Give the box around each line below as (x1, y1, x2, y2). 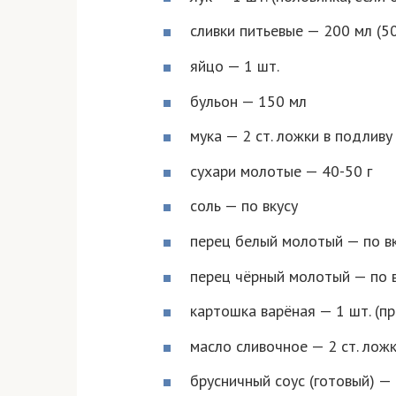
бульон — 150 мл (190, 90, 307, 111)
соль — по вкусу (190, 195, 298, 217)
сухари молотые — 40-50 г (190, 160, 372, 181)
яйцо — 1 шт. (190, 55, 279, 76)
